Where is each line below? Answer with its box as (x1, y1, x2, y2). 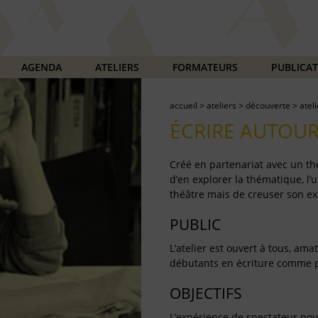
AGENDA (21, 60, 62, 74)
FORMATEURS (172, 60, 238, 74)
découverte (246, 99, 290, 111)
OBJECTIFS (170, 283, 242, 303)
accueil (170, 99, 197, 111)
